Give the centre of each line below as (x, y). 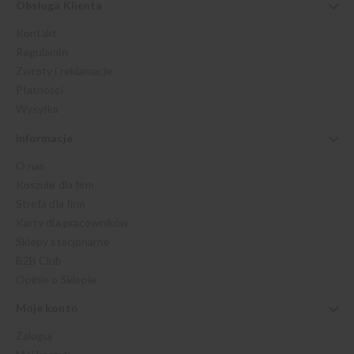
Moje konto (47, 308)
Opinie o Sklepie (56, 279)
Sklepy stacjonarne (63, 241)
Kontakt (37, 33)
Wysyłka (38, 109)
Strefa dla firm (51, 203)
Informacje (44, 137)
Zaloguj (34, 336)
